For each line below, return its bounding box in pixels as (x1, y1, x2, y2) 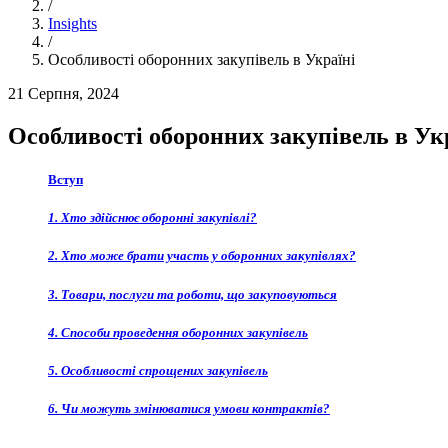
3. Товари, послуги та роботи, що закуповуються (48, 286, 337, 302)
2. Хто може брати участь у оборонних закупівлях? (48, 248, 356, 264)
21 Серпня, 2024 (8, 85, 119, 102)
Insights (48, 15, 97, 32)
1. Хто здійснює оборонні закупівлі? (48, 210, 257, 226)
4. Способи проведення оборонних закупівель (48, 324, 308, 340)
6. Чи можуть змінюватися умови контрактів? (48, 401, 330, 417)
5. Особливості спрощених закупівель (48, 362, 268, 378)
